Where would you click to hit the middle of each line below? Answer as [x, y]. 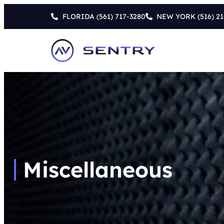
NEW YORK [176, 16]
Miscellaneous [98, 169]
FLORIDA [78, 16]
